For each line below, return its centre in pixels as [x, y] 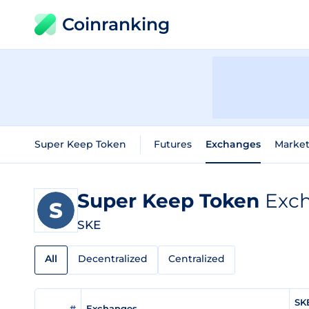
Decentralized [113, 259]
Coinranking [116, 24]
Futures [173, 144]
